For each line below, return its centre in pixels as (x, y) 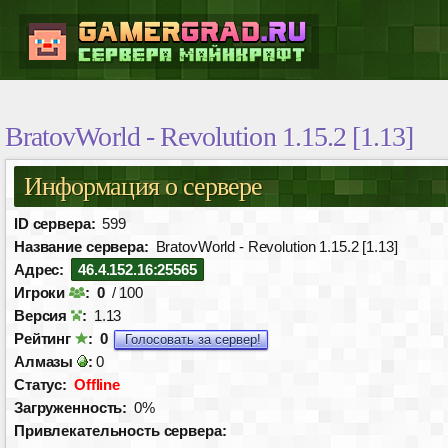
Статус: (41, 384)
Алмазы (46, 361)
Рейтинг (44, 338)
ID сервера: (55, 223)
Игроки (42, 292)
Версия (43, 315)
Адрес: (39, 269)
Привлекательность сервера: (120, 430)
